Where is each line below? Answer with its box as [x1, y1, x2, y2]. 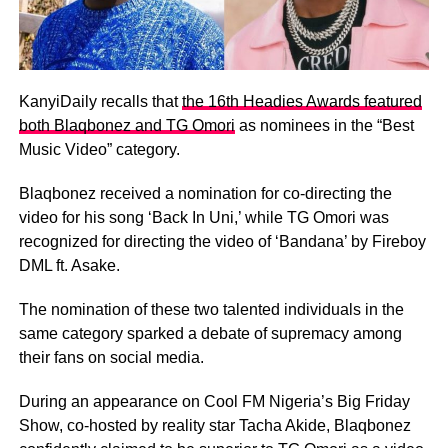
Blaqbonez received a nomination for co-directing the [18, 184, 392, 202]
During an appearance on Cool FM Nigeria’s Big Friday [18, 392, 410, 410]
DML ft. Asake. [18, 256, 120, 274]
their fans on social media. [18, 348, 204, 366]
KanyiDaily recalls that [18, 92, 182, 110]
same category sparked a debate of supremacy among [18, 324, 402, 342]
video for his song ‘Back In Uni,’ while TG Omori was [18, 208, 389, 226]
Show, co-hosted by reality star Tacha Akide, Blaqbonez [18, 416, 411, 434]
